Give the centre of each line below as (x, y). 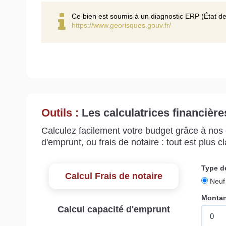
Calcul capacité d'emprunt (114, 210)
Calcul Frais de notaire (114, 176)
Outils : (62, 113)
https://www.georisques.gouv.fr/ (121, 25)
